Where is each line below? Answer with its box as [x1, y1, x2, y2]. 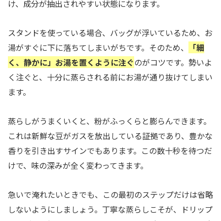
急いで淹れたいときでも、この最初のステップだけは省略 [8, 188, 213, 200]
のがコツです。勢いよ [134, 56, 212, 69]
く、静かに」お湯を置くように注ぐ [8, 56, 134, 69]
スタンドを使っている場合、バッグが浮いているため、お [8, 27, 213, 39]
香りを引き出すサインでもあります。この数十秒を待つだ [8, 145, 212, 156]
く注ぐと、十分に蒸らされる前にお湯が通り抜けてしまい [8, 71, 213, 83]
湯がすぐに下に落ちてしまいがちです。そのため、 [8, 41, 188, 54]
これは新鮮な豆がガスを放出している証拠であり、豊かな [8, 130, 213, 142]
